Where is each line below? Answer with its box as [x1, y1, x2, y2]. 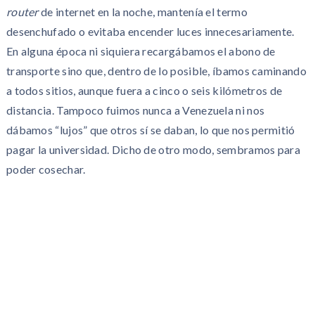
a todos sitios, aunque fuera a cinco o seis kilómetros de [6, 84, 283, 97]
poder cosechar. [6, 162, 86, 176]
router [6, 5, 39, 18]
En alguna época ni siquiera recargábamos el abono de [6, 44, 276, 58]
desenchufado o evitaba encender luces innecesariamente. [6, 25, 295, 38]
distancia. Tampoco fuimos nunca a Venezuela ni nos [6, 103, 265, 117]
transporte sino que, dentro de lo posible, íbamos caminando [6, 64, 307, 77]
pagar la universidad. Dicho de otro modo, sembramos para [6, 143, 300, 156]
